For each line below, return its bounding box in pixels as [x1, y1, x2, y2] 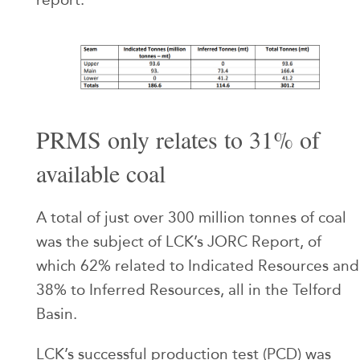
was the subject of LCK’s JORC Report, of [36, 232, 321, 252]
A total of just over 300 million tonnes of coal [36, 208, 346, 227]
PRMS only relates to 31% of [36, 123, 320, 156]
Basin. [36, 305, 77, 324]
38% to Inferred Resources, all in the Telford [36, 280, 342, 300]
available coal [36, 157, 166, 190]
